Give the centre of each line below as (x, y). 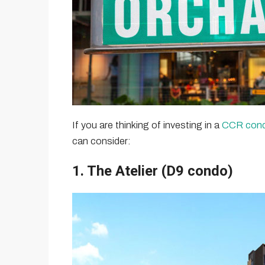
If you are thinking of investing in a (147, 125)
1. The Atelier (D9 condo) (153, 171)
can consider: (101, 141)
